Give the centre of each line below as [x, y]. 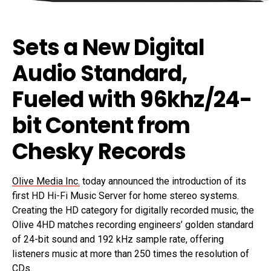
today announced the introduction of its [163, 181]
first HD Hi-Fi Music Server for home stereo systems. [126, 195]
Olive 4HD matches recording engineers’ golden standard [133, 224]
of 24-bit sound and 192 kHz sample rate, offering [118, 239]
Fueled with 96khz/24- [132, 99]
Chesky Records [99, 151]
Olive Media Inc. [46, 181]
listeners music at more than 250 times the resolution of [131, 253]
